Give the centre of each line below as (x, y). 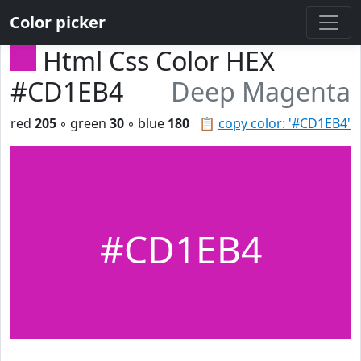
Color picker (58, 22)
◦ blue (146, 123)
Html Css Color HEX (159, 61)
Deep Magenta (261, 91)
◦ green (83, 123)
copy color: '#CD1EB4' (284, 123)
